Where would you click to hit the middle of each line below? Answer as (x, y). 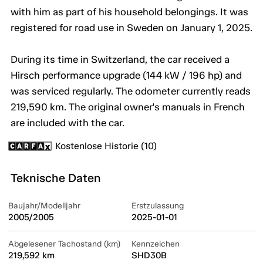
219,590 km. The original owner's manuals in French (128, 107)
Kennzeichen (156, 244)
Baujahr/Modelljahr (44, 206)
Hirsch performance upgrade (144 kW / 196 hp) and (126, 75)
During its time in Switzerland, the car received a (120, 60)
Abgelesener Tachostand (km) (64, 244)
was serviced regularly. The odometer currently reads (131, 91)
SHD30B (149, 256)
